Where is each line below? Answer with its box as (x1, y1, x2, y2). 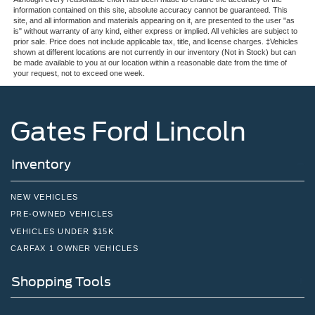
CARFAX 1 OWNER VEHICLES (11, 244, 139, 253)
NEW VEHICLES (11, 192, 78, 201)
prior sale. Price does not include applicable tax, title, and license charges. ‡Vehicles (13, 37, 298, 46)
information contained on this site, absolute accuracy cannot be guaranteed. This (13, 6, 288, 15)
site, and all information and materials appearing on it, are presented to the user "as (13, 16, 295, 25)
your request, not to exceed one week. (13, 69, 145, 78)
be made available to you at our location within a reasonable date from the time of (13, 58, 287, 67)
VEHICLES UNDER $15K (11, 226, 114, 236)
